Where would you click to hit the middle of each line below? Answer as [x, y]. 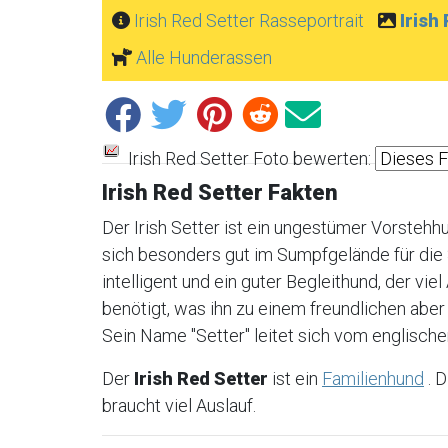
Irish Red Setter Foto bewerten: [247, 159]
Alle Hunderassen [204, 57]
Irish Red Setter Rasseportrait [249, 20]
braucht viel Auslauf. [179, 405]
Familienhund [373, 378]
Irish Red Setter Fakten [220, 192]
